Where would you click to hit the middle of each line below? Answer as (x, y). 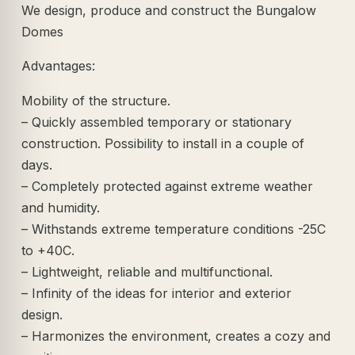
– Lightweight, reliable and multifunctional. (147, 272)
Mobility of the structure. (96, 101)
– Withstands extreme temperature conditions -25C (174, 229)
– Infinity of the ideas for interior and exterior (157, 294)
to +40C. (48, 251)
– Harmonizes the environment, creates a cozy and (176, 336)
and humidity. (61, 208)
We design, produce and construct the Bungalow (169, 10)
